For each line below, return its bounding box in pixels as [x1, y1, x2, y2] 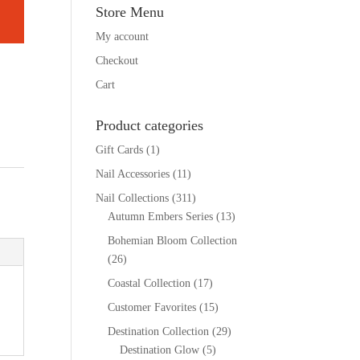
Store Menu [96, 4, 165, 20]
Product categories [96, 117, 204, 133]
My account [96, 31, 149, 43]
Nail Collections [96, 192, 170, 204]
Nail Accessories [96, 168, 170, 180]
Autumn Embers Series [108, 211, 214, 223]
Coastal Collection [108, 277, 191, 289]
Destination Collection [108, 325, 210, 337]
